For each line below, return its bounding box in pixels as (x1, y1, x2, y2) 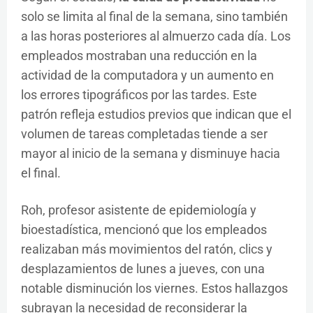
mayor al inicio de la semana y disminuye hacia (21, 146, 280, 161)
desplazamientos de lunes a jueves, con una (21, 261, 265, 276)
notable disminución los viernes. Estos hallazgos (21, 281, 288, 296)
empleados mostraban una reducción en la (21, 48, 257, 63)
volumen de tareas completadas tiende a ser (21, 126, 268, 141)
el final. (21, 166, 61, 180)
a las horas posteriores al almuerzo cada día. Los (21, 29, 291, 43)
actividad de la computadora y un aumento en (21, 68, 274, 82)
